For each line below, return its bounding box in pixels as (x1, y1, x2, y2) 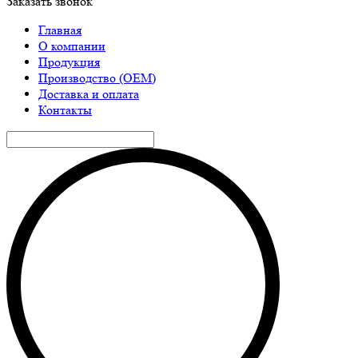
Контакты (38, 102, 92, 117)
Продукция (38, 54, 100, 70)
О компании (38, 38, 105, 54)
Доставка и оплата (38, 86, 139, 101)
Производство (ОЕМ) (38, 70, 156, 86)
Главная (38, 22, 82, 38)
